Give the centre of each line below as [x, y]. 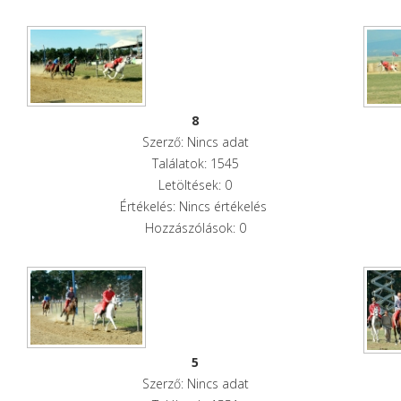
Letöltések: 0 [196, 184]
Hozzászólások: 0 [195, 227]
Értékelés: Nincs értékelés [196, 206]
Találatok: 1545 [195, 163]
